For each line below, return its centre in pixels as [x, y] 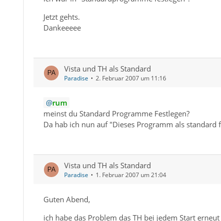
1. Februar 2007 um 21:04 [131, 175]
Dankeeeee [62, 28]
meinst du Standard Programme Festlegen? [116, 114]
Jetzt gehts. [61, 17]
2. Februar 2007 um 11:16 [131, 78]
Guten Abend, [67, 200]
